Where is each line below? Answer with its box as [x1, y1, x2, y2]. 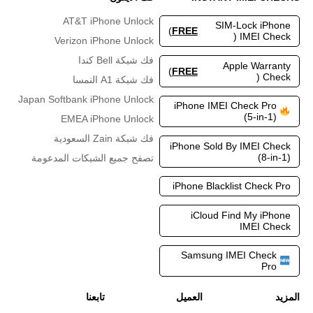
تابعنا [86, 291, 105, 303]
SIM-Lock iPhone [215, 20, 291, 31]
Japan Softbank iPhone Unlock [17, 93, 154, 105]
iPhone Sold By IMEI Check [170, 140, 291, 152]
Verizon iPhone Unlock [54, 34, 154, 46]
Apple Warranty [223, 59, 291, 71]
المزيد [275, 291, 300, 303]
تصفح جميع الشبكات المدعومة [31, 152, 154, 163]
